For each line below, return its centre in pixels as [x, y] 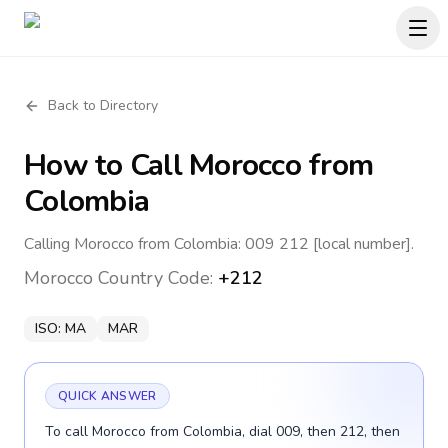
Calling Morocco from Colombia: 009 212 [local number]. [219, 244]
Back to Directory [103, 105]
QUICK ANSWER [107, 396]
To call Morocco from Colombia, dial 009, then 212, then [222, 431]
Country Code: [155, 278]
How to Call [106, 165]
